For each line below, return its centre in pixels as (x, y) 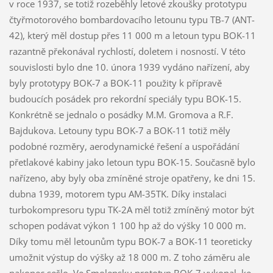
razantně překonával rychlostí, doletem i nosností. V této (127, 51)
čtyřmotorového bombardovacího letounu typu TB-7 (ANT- (132, 20)
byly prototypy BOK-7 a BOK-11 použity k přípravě (115, 83)
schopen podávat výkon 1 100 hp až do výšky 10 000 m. (127, 226)
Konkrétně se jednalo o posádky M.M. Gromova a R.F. (121, 115)
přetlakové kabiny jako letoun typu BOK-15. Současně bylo (132, 162)
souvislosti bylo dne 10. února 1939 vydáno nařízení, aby (129, 67)
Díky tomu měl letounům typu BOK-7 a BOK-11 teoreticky (130, 242)
